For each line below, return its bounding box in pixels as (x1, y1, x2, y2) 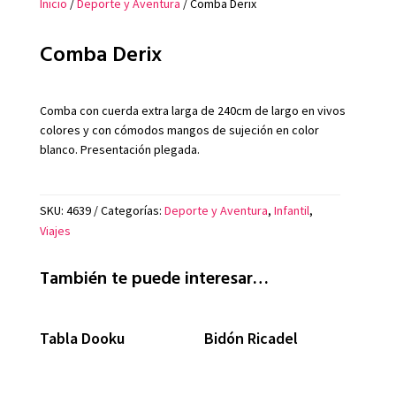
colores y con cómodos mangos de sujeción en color (39, 121, 319, 138)
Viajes (39, 222, 71, 239)
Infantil (273, 202, 309, 218)
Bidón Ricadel (204, 327, 299, 348)
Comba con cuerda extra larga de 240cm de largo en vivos (39, 102, 346, 118)
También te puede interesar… (39, 263, 269, 290)
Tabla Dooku (39, 327, 125, 348)
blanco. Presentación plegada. (39, 141, 200, 157)
